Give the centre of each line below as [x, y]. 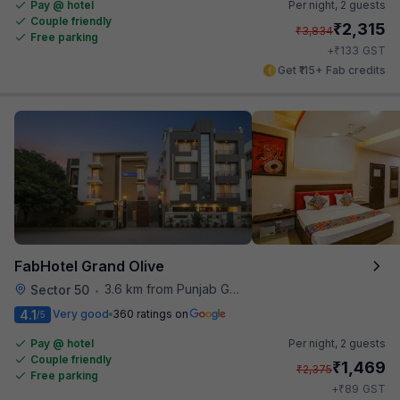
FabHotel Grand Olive [89, 266]
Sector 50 [60, 289]
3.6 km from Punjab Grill [167, 288]
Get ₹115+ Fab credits [332, 70]
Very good [81, 314]
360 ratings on [150, 314]
